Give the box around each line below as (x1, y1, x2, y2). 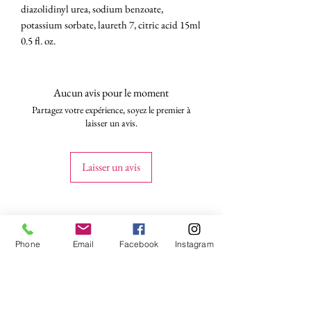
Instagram (175, 238, 214, 249)
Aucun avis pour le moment (53, 85, 169, 100)
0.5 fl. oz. (21, 33, 56, 47)
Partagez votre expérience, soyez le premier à (31, 103, 191, 116)
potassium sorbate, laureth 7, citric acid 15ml (21, 17, 201, 31)
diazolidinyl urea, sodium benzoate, (21, 1, 163, 15)
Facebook (119, 238, 159, 249)
